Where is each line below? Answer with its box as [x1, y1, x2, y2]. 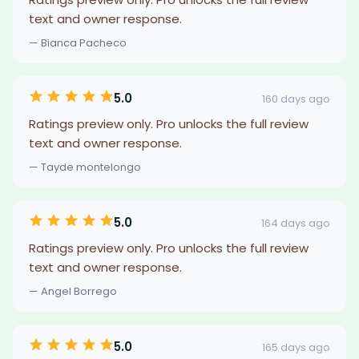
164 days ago [261, 215, 330, 231]
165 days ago [262, 339, 330, 355]
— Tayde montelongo [29, 159, 141, 175]
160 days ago [262, 91, 330, 107]
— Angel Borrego [29, 284, 117, 299]
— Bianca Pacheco [29, 35, 127, 50]
